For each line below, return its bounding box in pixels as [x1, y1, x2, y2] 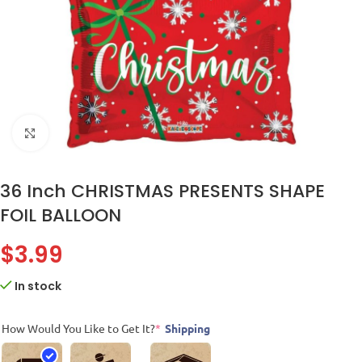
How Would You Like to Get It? [2, 321, 155, 335]
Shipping [165, 321, 210, 335]
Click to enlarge [48, 125, 135, 140]
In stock [15, 278, 62, 294]
